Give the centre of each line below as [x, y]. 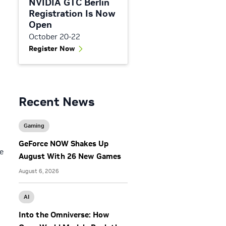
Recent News [56, 102]
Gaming [34, 126]
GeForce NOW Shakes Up [64, 144]
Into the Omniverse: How [64, 215]
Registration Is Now [72, 14]
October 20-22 [54, 37]
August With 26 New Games [70, 156]
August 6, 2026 [39, 171]
